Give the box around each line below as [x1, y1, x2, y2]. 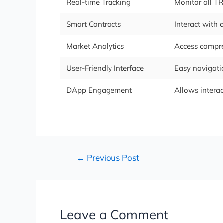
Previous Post [84, 152, 139, 163]
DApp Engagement [66, 85, 132, 95]
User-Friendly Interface [66, 63, 144, 73]
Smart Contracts [66, 19, 121, 29]
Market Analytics [66, 41, 124, 51]
